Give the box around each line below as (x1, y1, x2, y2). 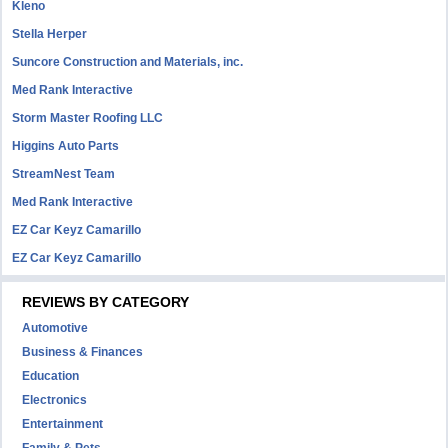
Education (22, 369, 80, 383)
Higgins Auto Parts (12, 139, 120, 153)
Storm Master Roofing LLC (12, 111, 164, 125)
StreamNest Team (12, 167, 116, 181)
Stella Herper (12, 27, 88, 41)
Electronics (22, 393, 88, 407)
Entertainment (22, 417, 104, 431)
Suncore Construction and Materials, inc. (12, 55, 244, 69)
